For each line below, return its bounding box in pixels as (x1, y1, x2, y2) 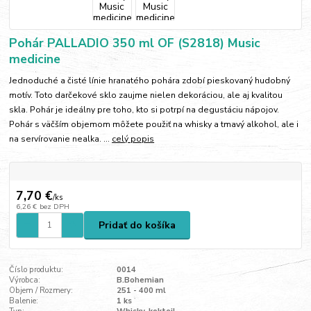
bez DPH (39, 201, 69, 212)
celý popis (112, 133, 155, 145)
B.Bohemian (116, 275, 164, 286)
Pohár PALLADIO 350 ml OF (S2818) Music (9, 35, 261, 52)
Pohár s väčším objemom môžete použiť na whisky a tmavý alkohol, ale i (9, 119, 299, 131)
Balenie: (9, 296, 39, 307)
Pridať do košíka (99, 218, 176, 232)
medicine (9, 51, 61, 68)
